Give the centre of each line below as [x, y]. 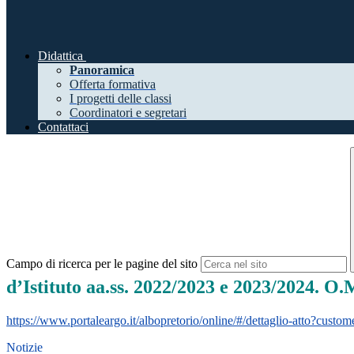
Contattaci [63, 127]
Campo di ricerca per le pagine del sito [102, 264]
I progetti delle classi [121, 99]
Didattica [60, 56]
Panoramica [102, 70]
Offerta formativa [113, 85]
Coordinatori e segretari [128, 113]
